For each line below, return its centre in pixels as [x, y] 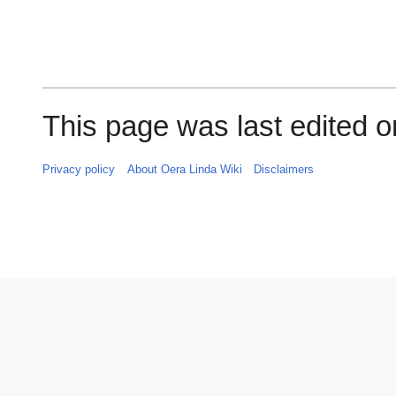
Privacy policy [79, 169]
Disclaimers [283, 169]
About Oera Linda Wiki [184, 169]
